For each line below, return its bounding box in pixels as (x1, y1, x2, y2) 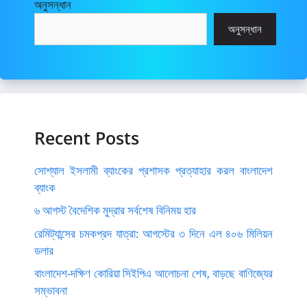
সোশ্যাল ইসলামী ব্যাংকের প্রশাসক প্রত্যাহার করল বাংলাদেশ (34, 162, 273, 178)
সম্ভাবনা (34, 282, 67, 299)
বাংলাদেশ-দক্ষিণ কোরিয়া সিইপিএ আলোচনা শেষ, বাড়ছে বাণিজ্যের (34, 265, 273, 282)
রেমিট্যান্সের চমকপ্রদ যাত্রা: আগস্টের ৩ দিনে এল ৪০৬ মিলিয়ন (34, 225, 273, 241)
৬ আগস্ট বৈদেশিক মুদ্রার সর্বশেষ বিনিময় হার (34, 202, 196, 219)
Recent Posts (34, 125, 139, 149)
